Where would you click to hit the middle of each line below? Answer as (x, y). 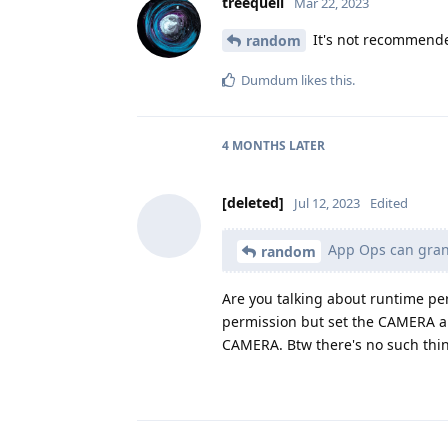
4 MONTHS (254, 146)
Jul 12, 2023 (327, 203)
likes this (325, 80)
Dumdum (269, 80)
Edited (389, 203)
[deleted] (253, 203)
